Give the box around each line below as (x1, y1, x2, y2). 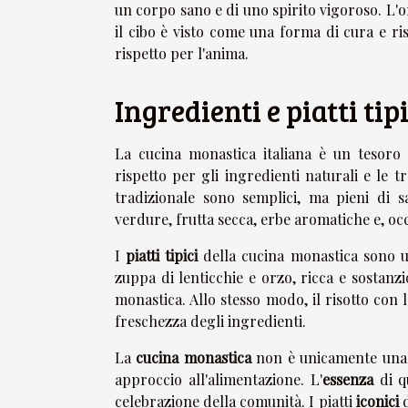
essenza (321, 370, 373, 390)
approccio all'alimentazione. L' (115, 370, 322, 390)
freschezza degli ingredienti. (115, 311, 306, 331)
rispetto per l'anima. (115, 44, 249, 64)
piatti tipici (126, 246, 199, 266)
